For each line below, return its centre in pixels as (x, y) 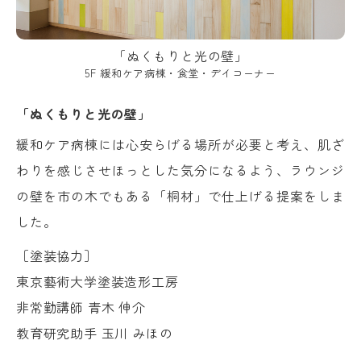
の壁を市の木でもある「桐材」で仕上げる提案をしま (180, 195)
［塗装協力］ (57, 255)
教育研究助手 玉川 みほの (95, 332)
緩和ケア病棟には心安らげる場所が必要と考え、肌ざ (180, 144)
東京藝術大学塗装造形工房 (98, 281)
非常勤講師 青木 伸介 (81, 307)
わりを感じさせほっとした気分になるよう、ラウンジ (180, 170)
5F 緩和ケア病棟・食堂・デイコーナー (180, 73)
